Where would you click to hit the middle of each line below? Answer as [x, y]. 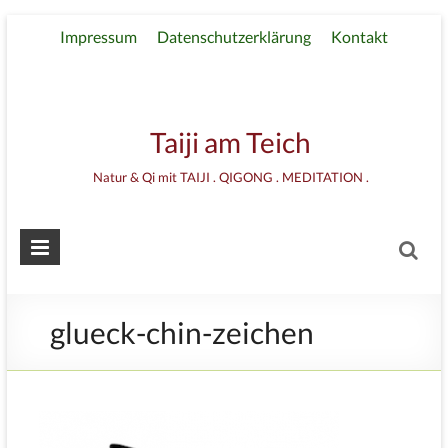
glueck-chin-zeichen [181, 332]
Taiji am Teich [231, 142]
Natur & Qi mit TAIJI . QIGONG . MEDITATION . [230, 177]
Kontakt [359, 36]
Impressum [98, 36]
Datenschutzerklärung [233, 36]
